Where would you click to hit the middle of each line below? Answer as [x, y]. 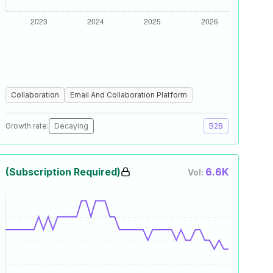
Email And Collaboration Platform [129, 95]
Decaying [71, 126]
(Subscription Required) [63, 172]
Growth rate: [27, 126]
